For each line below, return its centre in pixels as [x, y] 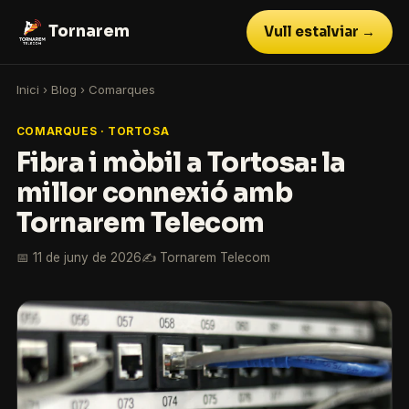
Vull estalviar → [319, 32]
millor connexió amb [154, 193]
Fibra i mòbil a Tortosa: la [181, 163]
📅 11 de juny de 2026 [79, 257]
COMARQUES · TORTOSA [93, 132]
